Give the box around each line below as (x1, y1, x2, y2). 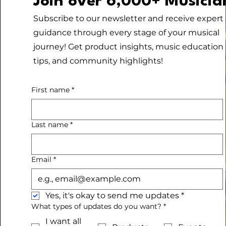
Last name (31, 120, 68, 129)
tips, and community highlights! (33, 56, 163, 66)
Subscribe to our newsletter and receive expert (33, 14, 223, 23)
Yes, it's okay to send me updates (45, 191, 179, 200)
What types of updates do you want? (52, 202, 161, 211)
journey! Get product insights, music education (33, 42, 223, 51)
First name (31, 85, 70, 94)
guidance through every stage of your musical (33, 28, 219, 37)
